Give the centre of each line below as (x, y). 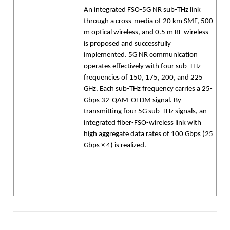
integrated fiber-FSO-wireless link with (142, 123)
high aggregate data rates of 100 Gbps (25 (148, 134)
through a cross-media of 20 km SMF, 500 (148, 21)
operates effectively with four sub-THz (142, 66)
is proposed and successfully (127, 44)
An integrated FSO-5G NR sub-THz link (142, 10)
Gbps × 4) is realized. (115, 146)
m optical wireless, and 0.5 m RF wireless (146, 33)
